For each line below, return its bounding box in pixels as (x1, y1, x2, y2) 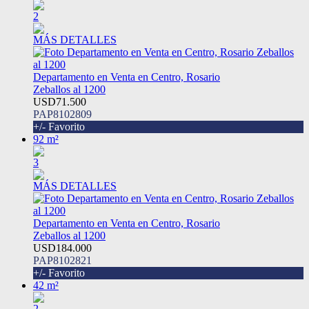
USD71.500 (33, 96, 86, 108)
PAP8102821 (33, 255, 92, 267)
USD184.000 (33, 242, 92, 255)
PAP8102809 (33, 108, 92, 121)
